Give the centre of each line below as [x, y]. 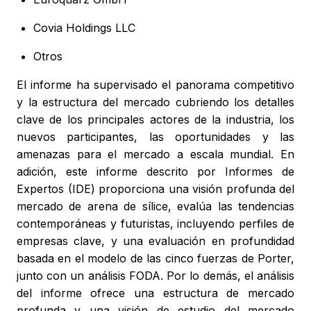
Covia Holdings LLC [84, 28]
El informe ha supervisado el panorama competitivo [155, 85]
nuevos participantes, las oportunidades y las [155, 137]
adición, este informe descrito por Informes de [155, 172]
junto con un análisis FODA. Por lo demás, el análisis [155, 276]
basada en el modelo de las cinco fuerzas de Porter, [155, 259]
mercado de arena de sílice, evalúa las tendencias [155, 207]
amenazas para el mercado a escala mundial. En [155, 154]
